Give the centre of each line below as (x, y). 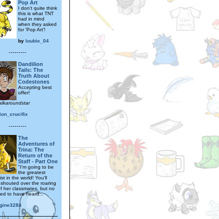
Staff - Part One (38, 161)
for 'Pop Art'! (32, 29)
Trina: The (31, 149)
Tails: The (31, 70)
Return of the (35, 155)
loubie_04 (37, 41)
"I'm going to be (36, 167)
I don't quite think (38, 8)
